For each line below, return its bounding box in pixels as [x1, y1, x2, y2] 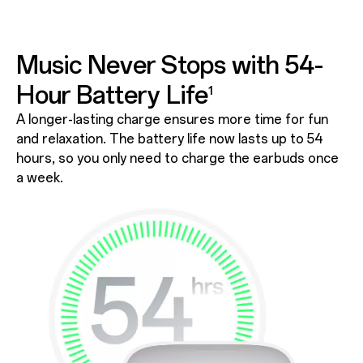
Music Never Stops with [15, 49, 285, 80]
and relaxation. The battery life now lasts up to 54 [15, 130, 323, 147]
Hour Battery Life [15, 79, 208, 110]
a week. [15, 169, 63, 186]
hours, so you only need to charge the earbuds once [15, 150, 339, 166]
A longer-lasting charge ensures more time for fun [15, 111, 328, 127]
